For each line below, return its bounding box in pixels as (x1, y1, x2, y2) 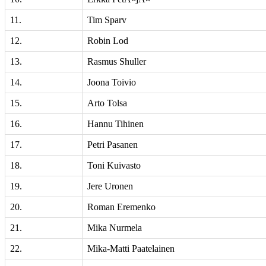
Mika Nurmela (87, 223, 142, 233)
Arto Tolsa (87, 98, 127, 108)
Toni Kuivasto (87, 160, 141, 170)
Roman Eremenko (87, 202, 156, 212)
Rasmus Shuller (87, 56, 146, 66)
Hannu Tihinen (87, 119, 144, 129)
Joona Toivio (87, 77, 136, 87)
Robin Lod (87, 36, 128, 46)
